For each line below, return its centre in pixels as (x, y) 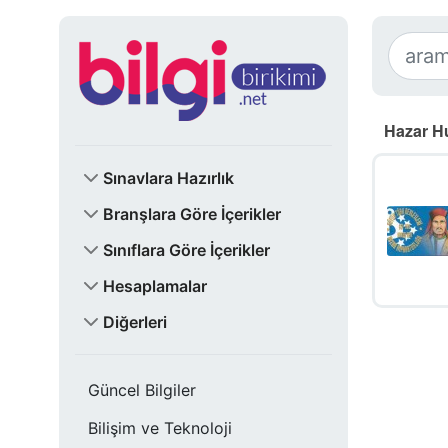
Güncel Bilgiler (142, 390)
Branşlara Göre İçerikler (192, 214)
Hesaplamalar (155, 286)
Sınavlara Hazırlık (168, 178)
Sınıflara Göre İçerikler (186, 250)
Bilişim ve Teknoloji (160, 428)
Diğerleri (135, 322)
